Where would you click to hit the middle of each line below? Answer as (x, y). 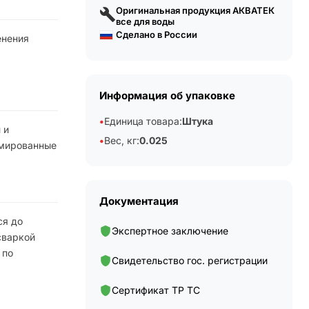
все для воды (145, 21)
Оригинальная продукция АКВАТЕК (195, 10)
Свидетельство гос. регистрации (190, 260)
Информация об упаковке (167, 96)
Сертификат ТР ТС (156, 290)
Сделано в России (157, 34)
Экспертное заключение (170, 231)
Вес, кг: (122, 140)
